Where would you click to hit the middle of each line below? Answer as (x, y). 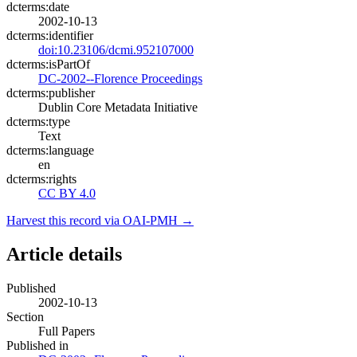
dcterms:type (38, 122)
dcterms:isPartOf (48, 65)
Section (25, 316)
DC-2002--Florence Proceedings (120, 79)
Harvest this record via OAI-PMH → (100, 221)
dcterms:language (50, 151)
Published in (37, 345)
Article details (64, 255)
